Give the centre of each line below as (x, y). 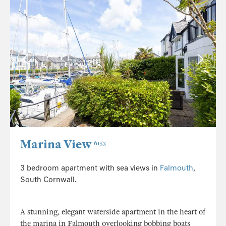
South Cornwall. (48, 179)
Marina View (56, 144)
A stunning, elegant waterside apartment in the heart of (113, 212)
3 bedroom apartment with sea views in (90, 168)
